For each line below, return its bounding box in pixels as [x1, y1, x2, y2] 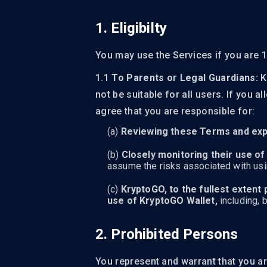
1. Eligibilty [95, 20, 167, 36]
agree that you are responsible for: [95, 105, 255, 117]
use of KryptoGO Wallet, [107, 195, 218, 206]
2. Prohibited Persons [95, 226, 238, 243]
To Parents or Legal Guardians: [111, 72, 258, 83]
